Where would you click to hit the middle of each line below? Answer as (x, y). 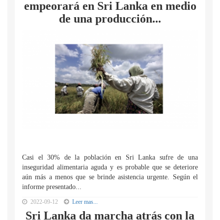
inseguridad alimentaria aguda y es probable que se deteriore (110, 167)
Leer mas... (85, 202)
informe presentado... (52, 187)
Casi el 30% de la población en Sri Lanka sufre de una (110, 157)
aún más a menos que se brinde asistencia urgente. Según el (110, 177)
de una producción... (110, 19)
